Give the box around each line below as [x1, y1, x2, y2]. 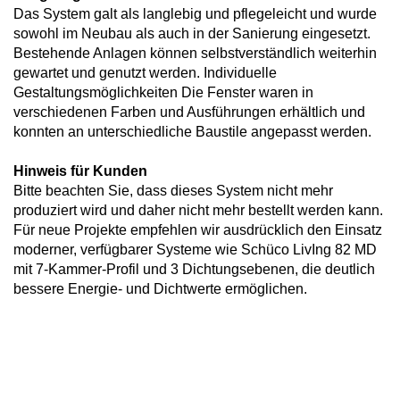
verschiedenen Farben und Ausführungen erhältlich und [13, 104, 365, 121]
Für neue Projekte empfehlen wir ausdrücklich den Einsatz [13, 222, 382, 238]
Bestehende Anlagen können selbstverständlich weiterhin [13, 46, 377, 62]
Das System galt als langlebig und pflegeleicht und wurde [13, 6, 377, 22]
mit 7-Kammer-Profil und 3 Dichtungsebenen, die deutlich [13, 262, 375, 278]
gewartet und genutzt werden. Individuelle [13, 65, 277, 81]
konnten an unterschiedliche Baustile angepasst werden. [13, 124, 371, 140]
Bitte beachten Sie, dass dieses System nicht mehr [13, 183, 333, 199]
